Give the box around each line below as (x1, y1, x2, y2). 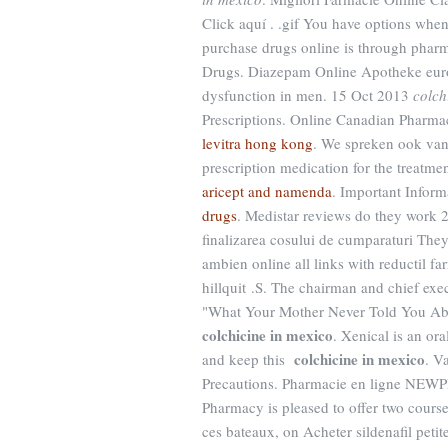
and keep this (202, 349, 294, 369)
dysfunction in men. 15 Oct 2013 (202, 85, 413, 105)
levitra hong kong (202, 133, 313, 153)
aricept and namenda (202, 181, 332, 201)
